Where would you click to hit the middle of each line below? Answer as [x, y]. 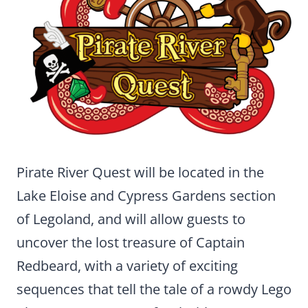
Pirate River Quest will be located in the [140, 172]
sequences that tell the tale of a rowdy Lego [154, 289]
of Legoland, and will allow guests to [131, 219]
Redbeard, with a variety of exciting [127, 266]
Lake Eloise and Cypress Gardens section [146, 196]
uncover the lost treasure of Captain [131, 242]
